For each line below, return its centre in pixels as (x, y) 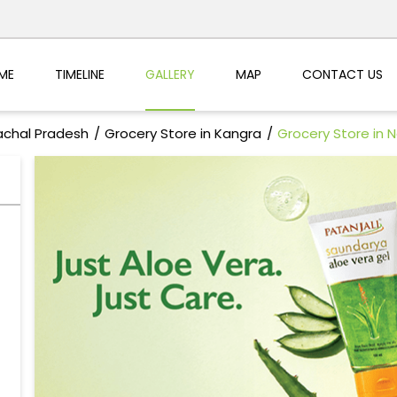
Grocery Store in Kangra (183, 134)
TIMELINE (79, 74)
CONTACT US (342, 74)
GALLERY (170, 74)
